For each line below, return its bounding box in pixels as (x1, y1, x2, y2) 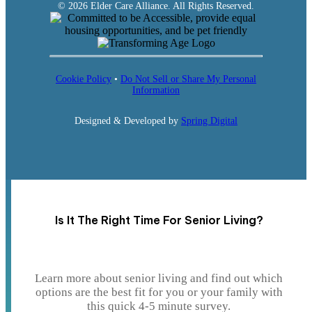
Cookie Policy (56, 74, 111, 85)
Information (132, 85, 180, 96)
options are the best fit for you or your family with (35, 285, 283, 299)
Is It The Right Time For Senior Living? (54, 212, 263, 227)
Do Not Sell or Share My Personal (120, 74, 256, 85)
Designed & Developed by (75, 116, 181, 127)
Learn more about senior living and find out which (35, 271, 283, 285)
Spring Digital (181, 116, 237, 127)
